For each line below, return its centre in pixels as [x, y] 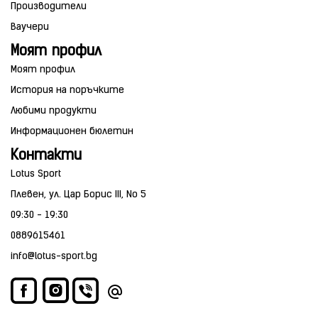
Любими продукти [54, 111]
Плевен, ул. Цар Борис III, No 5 [78, 194]
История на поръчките [67, 90]
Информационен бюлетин [72, 131]
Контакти [46, 156]
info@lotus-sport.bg [54, 256]
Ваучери [30, 27]
